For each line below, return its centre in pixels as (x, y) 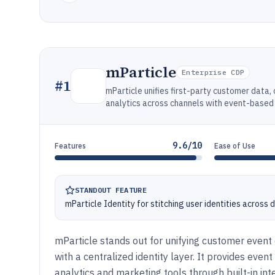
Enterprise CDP (213, 72)
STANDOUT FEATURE (111, 190)
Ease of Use (235, 146)
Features (70, 146)
